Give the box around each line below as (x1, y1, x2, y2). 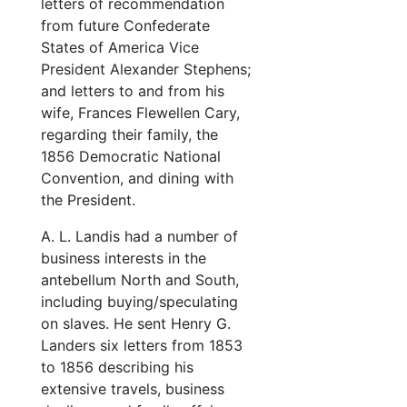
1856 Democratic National (41, 147, 221, 166)
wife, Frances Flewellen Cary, (41, 104, 240, 123)
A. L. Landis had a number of (41, 227, 238, 246)
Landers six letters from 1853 (41, 336, 243, 355)
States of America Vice (41, 38, 199, 57)
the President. (41, 191, 135, 210)
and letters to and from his (41, 82, 224, 101)
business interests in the (41, 249, 206, 268)
